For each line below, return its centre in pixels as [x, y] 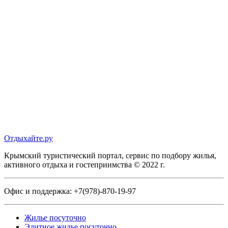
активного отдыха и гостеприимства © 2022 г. [84, 164]
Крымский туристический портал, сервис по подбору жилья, [110, 155]
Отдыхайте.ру [28, 138]
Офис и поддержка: [39, 191]
